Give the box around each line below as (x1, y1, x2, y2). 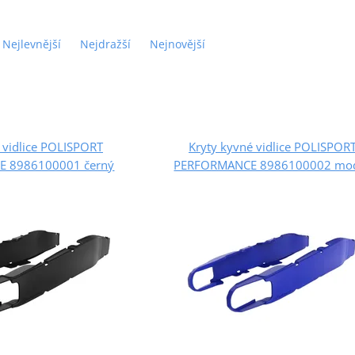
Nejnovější (149, 36, 205, 52)
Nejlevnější (2, 36, 61, 52)
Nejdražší (79, 36, 131, 52)
